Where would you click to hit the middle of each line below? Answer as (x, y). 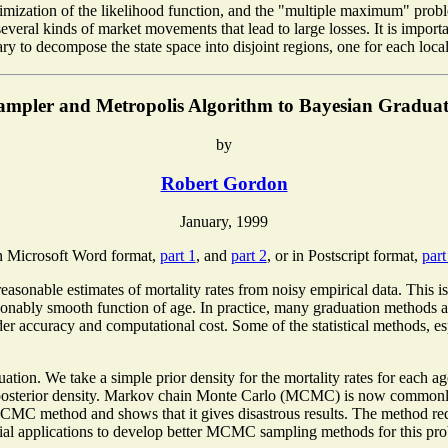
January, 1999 (224, 222)
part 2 (248, 256)
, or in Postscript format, (344, 256)
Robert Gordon (224, 183)
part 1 (177, 256)
